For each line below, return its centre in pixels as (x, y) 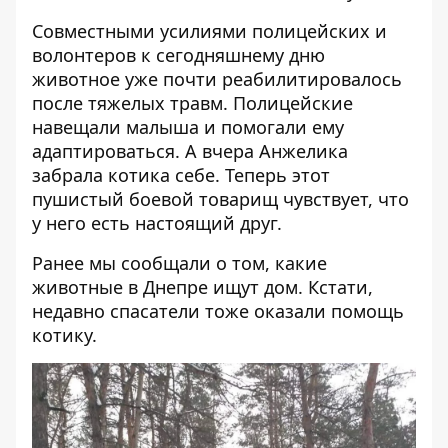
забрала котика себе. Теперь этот (181, 175)
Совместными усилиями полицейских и (209, 31)
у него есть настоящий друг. (157, 223)
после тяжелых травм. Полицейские (192, 103)
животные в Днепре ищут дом (165, 287)
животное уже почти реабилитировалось (217, 79)
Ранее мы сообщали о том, (153, 263)
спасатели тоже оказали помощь (257, 311)
